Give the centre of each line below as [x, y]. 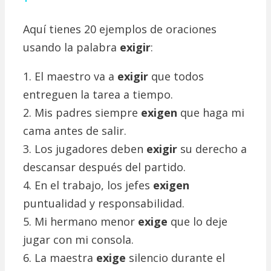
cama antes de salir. [75, 131]
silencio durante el [175, 258]
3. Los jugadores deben [85, 149]
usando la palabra [71, 47]
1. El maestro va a [70, 77]
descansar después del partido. [104, 167]
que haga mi [211, 113]
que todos [176, 77]
